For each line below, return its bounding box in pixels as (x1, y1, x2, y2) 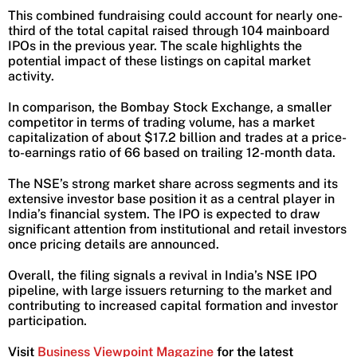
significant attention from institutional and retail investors (8, 222, 347, 237)
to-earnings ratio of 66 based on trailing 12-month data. (8, 145, 335, 161)
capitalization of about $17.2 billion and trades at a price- (8, 130, 347, 146)
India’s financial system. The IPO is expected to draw (8, 206, 320, 222)
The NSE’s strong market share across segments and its (8, 176, 338, 192)
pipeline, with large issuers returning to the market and (8, 283, 332, 299)
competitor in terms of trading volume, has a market (8, 115, 315, 131)
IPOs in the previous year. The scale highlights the (8, 38, 302, 54)
